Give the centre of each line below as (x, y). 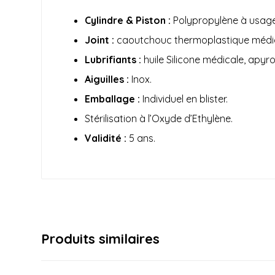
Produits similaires (101, 239)
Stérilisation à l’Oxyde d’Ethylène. (159, 119)
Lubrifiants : (113, 60)
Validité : (106, 138)
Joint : (100, 40)
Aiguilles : (107, 79)
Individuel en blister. (184, 99)
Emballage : (113, 99)
